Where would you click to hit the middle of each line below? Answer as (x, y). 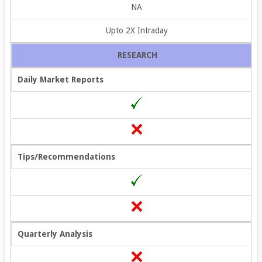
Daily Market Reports (60, 79)
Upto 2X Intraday (137, 30)
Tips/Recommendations (66, 156)
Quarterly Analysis (55, 234)
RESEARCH (137, 55)
